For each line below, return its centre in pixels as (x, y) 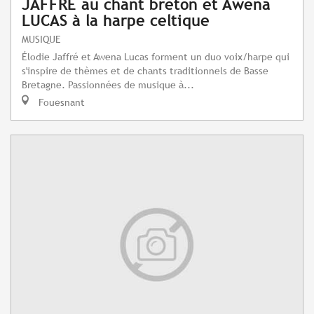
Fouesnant (60, 102)
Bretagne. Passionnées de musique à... (108, 85)
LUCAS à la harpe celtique (116, 21)
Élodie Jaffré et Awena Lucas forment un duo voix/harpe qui (156, 57)
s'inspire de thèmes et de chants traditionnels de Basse (145, 71)
